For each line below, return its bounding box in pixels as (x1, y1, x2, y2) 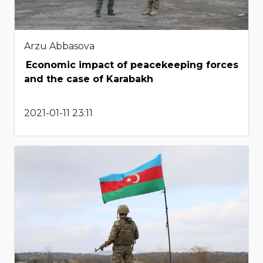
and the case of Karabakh (24, 73, 153, 85)
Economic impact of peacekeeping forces (26, 59, 238, 71)
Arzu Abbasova (24, 41, 95, 52)
